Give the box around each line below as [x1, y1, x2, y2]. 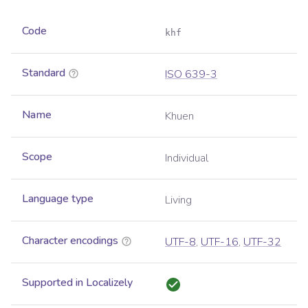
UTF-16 [201, 234, 239, 250]
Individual [165, 151, 208, 166]
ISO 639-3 [165, 67, 217, 82]
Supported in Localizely [22, 275, 133, 291]
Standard [22, 65, 65, 81]
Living [165, 192, 192, 208]
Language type [22, 191, 93, 207]
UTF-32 [243, 234, 281, 250]
